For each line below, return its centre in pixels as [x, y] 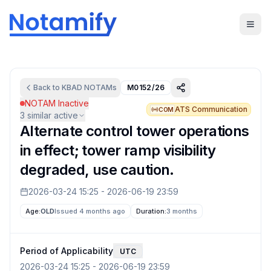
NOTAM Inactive [57, 103]
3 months [182, 211]
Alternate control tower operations [135, 131]
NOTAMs [100, 87]
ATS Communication [211, 109]
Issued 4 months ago [90, 211]
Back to [47, 87]
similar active [51, 115]
